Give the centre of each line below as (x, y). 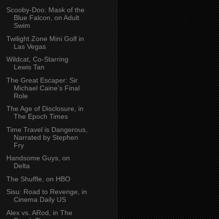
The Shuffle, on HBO (38, 179)
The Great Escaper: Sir (42, 80)
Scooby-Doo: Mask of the (45, 10)
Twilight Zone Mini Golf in (45, 38)
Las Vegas (30, 46)
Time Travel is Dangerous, (47, 129)
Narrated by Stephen (46, 137)
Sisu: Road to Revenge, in (46, 192)
